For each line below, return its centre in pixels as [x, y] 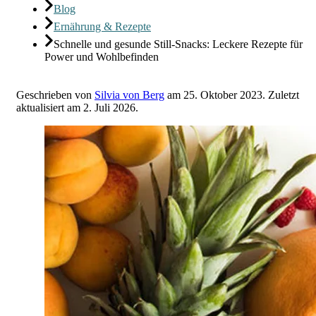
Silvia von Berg [129, 95]
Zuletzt [282, 95]
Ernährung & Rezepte [102, 26]
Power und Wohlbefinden [102, 57]
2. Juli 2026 [109, 108]
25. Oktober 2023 [223, 95]
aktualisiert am [50, 108]
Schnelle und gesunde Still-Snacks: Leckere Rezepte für [178, 44]
